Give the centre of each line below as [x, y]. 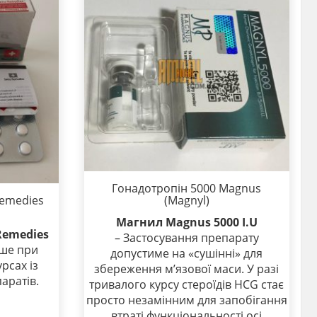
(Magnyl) [186, 201]
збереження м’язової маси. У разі [187, 269]
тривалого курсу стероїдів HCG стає [187, 285]
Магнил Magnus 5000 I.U [186, 223]
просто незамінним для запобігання [186, 300]
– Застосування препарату [186, 238]
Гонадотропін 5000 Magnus [187, 189]
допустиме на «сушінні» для [187, 254]
